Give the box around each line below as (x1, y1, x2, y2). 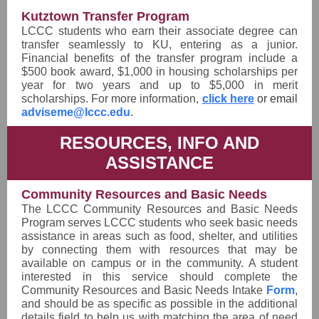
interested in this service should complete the (21, 271, 298, 283)
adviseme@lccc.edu (21, 106, 130, 118)
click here (202, 93, 254, 105)
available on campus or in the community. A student (21, 257, 298, 269)
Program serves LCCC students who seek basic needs (21, 216, 298, 229)
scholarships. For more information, (21, 93, 202, 105)
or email (253, 93, 298, 105)
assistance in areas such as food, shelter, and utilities (21, 230, 298, 242)
